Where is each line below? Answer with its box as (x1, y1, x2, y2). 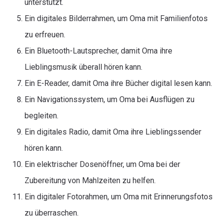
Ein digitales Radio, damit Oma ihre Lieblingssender (25, 127, 201, 137)
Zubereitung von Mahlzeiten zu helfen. (25, 176, 156, 185)
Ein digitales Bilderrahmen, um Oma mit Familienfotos (25, 14, 208, 23)
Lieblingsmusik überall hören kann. (25, 62, 142, 72)
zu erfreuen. (25, 30, 65, 39)
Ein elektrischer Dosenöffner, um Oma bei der (25, 160, 180, 169)
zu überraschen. (25, 208, 79, 218)
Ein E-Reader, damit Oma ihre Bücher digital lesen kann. (25, 79, 212, 88)
